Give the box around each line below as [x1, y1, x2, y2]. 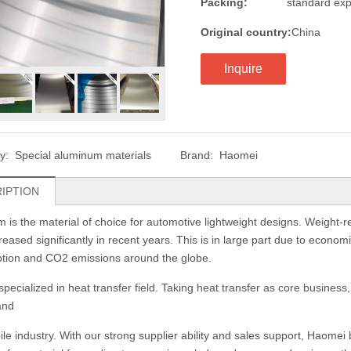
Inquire [224, 62, 262, 75]
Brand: [179, 149, 213, 161]
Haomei [219, 149, 258, 161]
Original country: [201, 26, 291, 38]
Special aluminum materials [15, 149, 151, 161]
